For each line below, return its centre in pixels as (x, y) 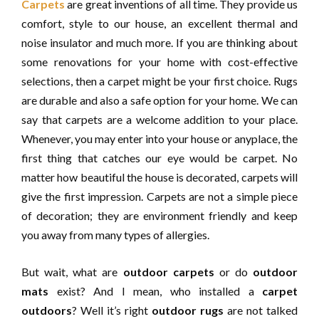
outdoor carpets (168, 272)
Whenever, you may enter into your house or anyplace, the (159, 139)
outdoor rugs (188, 310)
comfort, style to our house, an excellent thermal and (159, 23)
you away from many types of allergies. (115, 235)
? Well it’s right (112, 310)
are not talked (261, 310)
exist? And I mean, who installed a (155, 291)
